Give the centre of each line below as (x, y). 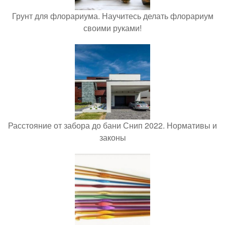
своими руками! (113, 28)
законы (113, 137)
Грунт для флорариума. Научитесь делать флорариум (113, 16)
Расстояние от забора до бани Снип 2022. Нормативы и (113, 125)
